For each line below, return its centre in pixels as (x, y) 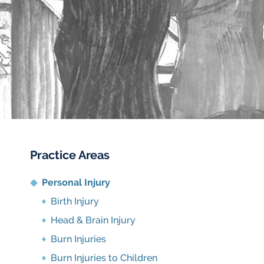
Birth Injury (75, 201)
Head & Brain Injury (93, 220)
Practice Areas (70, 155)
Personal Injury (76, 182)
